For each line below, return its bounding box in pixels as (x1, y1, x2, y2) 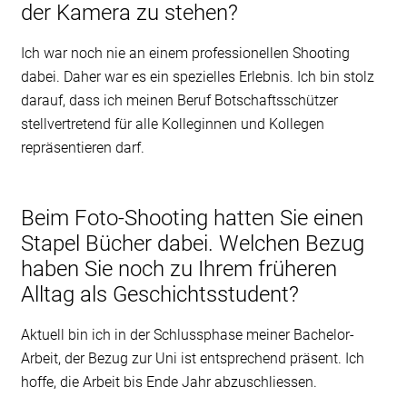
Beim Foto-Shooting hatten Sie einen (20, 204, 363, 231)
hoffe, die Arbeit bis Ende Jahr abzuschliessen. (20, 372, 317, 391)
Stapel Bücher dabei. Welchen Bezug (20, 230, 364, 256)
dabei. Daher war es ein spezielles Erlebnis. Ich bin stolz (20, 67, 374, 85)
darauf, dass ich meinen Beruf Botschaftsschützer (20, 91, 338, 109)
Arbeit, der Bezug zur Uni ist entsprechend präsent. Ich (20, 349, 364, 367)
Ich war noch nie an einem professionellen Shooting (20, 44, 350, 62)
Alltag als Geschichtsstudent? (20, 281, 299, 307)
